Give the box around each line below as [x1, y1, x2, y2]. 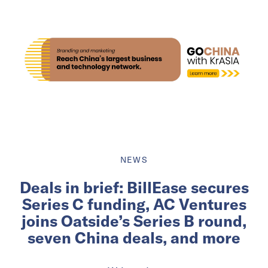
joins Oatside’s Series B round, [22, 211, 246, 231]
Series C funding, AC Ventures [22, 194, 246, 214]
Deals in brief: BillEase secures [19, 177, 249, 197]
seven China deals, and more [28, 227, 240, 248]
